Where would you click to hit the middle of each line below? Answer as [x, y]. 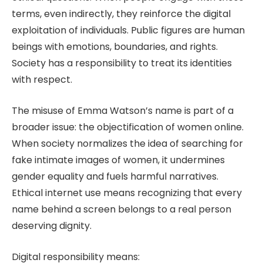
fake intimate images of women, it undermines [118, 160]
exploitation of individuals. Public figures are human [128, 31]
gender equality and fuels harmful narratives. [115, 176]
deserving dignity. [52, 226]
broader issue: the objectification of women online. [128, 127]
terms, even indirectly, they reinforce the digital [121, 14]
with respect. [42, 80]
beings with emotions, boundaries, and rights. [115, 47]
